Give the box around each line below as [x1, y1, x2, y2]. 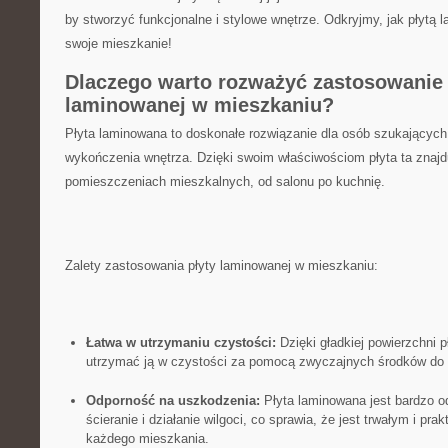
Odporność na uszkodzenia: [85, 393, 260, 408]
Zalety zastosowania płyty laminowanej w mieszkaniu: [65, 258, 378, 273]
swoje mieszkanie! [65, 36, 172, 51]
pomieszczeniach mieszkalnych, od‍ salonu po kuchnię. [65, 174, 385, 189]
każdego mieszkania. [85, 431, 209, 446]
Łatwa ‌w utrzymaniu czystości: [85, 335, 276, 350]
